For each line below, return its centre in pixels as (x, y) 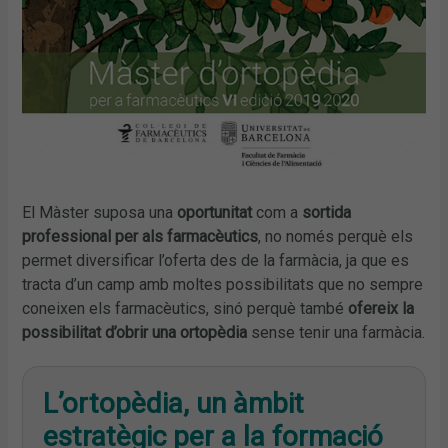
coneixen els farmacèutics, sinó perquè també (185, 308)
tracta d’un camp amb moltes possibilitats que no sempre (223, 284)
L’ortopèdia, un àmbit (174, 404)
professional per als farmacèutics (140, 236)
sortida (327, 212)
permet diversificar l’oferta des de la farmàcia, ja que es (216, 260)
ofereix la (381, 308)
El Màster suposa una (100, 212)
